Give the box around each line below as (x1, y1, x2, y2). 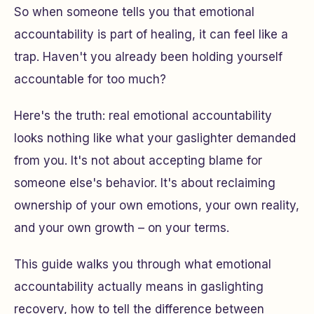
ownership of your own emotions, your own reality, (14, 198, 299, 212)
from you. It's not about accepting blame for (14, 153, 262, 168)
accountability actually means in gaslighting (14, 280, 264, 294)
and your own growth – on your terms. (14, 221, 229, 235)
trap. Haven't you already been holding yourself (14, 50, 282, 64)
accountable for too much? (14, 72, 166, 86)
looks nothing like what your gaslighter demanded (14, 131, 296, 145)
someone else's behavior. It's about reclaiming (14, 176, 275, 190)
